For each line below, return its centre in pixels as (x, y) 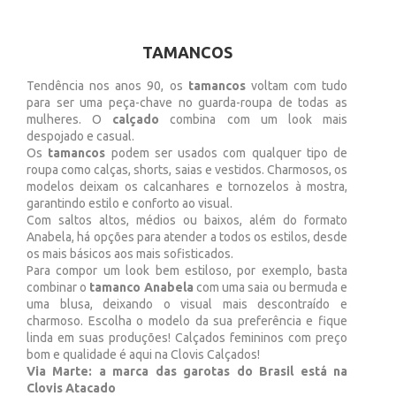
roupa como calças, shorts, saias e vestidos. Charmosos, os (187, 170)
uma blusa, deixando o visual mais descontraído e (187, 305)
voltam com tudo (296, 86)
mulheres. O (70, 120)
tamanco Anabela (141, 288)
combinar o (58, 288)
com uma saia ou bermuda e (270, 288)
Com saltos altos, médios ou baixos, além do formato (187, 221)
